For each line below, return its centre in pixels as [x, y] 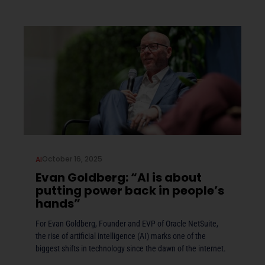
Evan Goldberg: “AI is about [119, 178]
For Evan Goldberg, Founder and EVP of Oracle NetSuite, [127, 224]
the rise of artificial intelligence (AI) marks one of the [121, 236]
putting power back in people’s [130, 191]
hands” [58, 204]
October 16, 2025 [72, 159]
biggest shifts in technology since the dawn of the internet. [131, 249]
